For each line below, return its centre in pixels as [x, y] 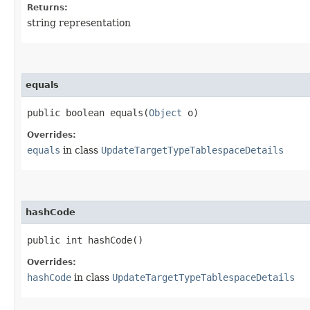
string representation [79, 22]
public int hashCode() [85, 240]
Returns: [47, 7]
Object [165, 112]
